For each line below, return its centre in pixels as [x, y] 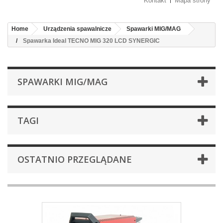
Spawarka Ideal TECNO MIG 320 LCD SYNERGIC [91, 41]
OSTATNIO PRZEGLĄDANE [75, 159]
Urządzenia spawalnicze [77, 29]
